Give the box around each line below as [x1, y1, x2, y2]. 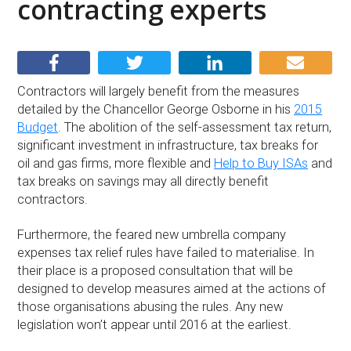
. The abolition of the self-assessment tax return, [58, 119, 332, 135]
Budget [17, 119, 59, 135]
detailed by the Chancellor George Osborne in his [17, 101, 295, 117]
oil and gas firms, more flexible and [17, 155, 215, 171]
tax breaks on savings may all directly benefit [17, 173, 270, 189]
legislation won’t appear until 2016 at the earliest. [17, 317, 292, 332]
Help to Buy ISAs [214, 155, 309, 171]
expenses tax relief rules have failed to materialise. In [17, 244, 315, 260]
